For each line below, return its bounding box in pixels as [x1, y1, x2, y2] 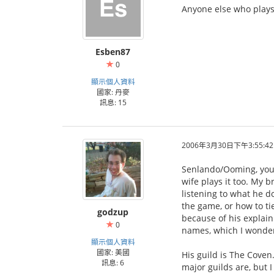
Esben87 [95, 46, 130, 57]
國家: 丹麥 [96, 87, 130, 97]
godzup [97, 206, 128, 218]
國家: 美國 [96, 247, 130, 257]
